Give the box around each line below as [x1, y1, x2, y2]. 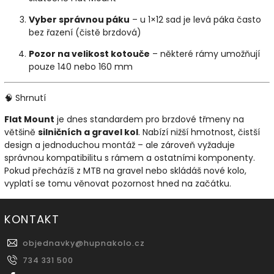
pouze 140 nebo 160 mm [29, 61, 133, 73]
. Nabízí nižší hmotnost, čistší [138, 126, 260, 139]
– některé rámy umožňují [150, 48, 260, 61]
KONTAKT [4, 212, 60, 228]
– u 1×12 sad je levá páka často [130, 13, 261, 26]
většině [4, 126, 38, 139]
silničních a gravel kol [38, 126, 138, 139]
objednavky [23, 238, 75, 249]
